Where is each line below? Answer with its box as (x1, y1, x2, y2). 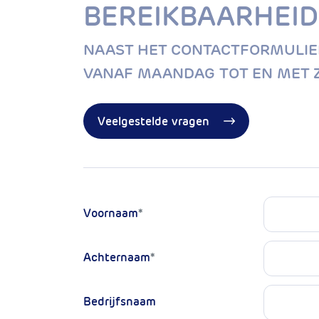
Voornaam (83, 205, 138, 221)
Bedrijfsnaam (83, 293, 156, 309)
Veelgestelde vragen (98, 113, 209, 129)
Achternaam (83, 249, 150, 265)
